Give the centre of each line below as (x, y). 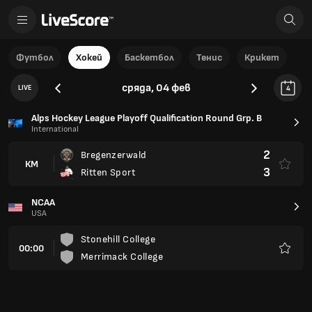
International (55, 129)
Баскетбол (149, 57)
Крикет (262, 57)
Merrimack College (122, 257)
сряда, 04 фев (156, 88)
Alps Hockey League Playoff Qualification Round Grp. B (147, 118)
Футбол (35, 57)
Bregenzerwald (114, 155)
